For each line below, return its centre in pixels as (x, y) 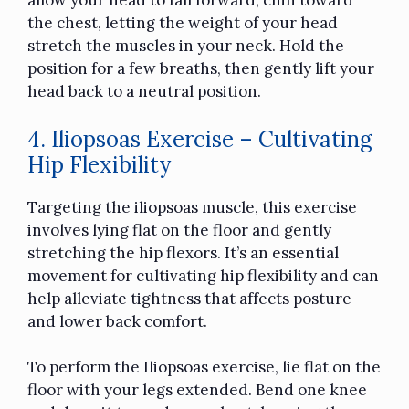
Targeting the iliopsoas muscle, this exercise (192, 207)
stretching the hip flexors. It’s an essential (183, 252)
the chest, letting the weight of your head (183, 23)
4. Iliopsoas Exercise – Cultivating (200, 139)
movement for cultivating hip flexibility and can (203, 275)
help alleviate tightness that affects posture (189, 298)
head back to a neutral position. (144, 92)
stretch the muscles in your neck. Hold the (186, 46)
